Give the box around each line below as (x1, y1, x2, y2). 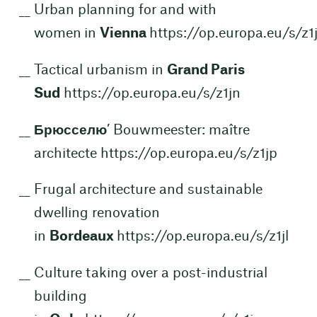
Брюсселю (33, 123, 107, 137)
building (33, 290, 87, 304)
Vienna (99, 27, 149, 41)
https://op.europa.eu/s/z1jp (100, 146, 277, 161)
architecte (33, 146, 100, 161)
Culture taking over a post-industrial (33, 267, 267, 281)
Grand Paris (166, 63, 245, 77)
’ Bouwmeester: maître (106, 123, 250, 137)
